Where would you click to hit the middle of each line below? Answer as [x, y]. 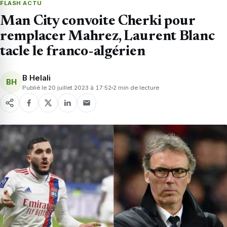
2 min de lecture [136, 87]
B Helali [36, 78]
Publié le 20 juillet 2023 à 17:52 [67, 87]
